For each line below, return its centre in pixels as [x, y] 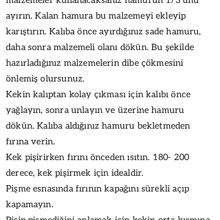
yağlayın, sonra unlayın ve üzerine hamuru [95, 110]
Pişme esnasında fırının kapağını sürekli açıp [98, 189]
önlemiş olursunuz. [45, 79]
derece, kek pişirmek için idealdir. [75, 173]
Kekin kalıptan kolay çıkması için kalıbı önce [98, 94]
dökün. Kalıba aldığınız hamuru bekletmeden [98, 126]
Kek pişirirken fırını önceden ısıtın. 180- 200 [98, 157]
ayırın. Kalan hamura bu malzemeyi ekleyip [96, 16]
